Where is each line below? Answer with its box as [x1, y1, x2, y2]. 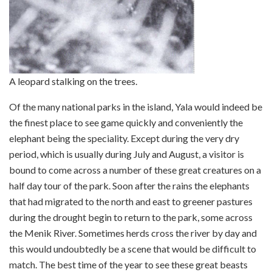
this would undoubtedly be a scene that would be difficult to [9, 242, 256, 254]
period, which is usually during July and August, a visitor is [9, 148, 244, 160]
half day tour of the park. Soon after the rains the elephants [9, 179, 250, 191]
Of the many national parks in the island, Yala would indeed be [9, 100, 262, 112]
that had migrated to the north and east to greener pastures [9, 195, 253, 207]
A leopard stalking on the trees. [9, 75, 137, 87]
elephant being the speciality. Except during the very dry [9, 132, 239, 144]
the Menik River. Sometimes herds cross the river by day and [9, 226, 257, 239]
